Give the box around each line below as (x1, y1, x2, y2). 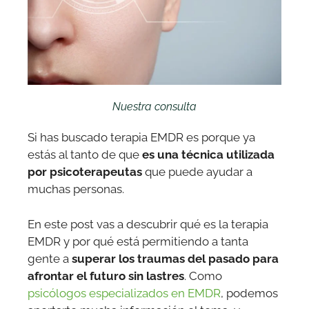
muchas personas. (28, 182, 124, 197)
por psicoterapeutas (28, 165, 142, 179)
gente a (28, 251, 72, 266)
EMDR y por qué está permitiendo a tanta (28, 234, 248, 248)
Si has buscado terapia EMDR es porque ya (28, 130, 255, 145)
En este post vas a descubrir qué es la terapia (28, 217, 268, 231)
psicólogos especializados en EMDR (28, 286, 221, 300)
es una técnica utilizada (142, 148, 275, 162)
